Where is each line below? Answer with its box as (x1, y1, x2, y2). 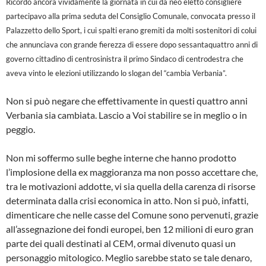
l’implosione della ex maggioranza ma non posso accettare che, (6, 166, 258, 178)
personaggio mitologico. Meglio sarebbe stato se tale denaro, (6, 252, 252, 264)
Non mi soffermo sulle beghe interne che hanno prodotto (6, 152, 236, 164)
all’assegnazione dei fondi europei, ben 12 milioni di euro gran (6, 223, 254, 235)
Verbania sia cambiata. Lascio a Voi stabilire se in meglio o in (6, 109, 247, 121)
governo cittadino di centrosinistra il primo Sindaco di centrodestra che (6, 54, 243, 64)
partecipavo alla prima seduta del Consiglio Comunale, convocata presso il (6, 11, 255, 21)
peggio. (6, 123, 35, 135)
